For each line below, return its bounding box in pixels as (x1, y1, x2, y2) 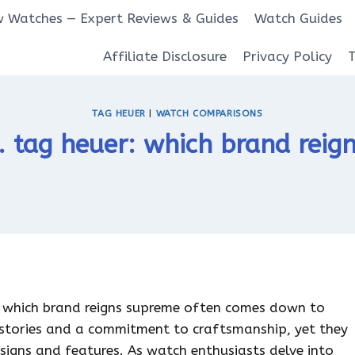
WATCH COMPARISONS (155, 108, 263, 120)
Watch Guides (254, 10, 342, 27)
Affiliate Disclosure (102, 48, 227, 64)
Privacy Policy (242, 48, 332, 64)
